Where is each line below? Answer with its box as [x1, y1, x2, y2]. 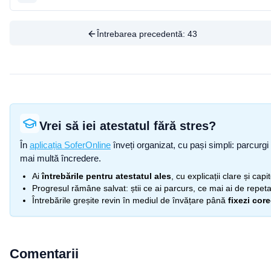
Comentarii [10, 246, 79, 261]
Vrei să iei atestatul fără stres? [39, 119, 216, 132]
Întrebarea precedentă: [96, 29, 188, 39]
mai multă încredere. [20, 153, 101, 163]
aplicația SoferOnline [30, 140, 111, 150]
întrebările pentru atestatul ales [42, 171, 171, 181]
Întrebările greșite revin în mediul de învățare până [32, 195, 226, 205]
